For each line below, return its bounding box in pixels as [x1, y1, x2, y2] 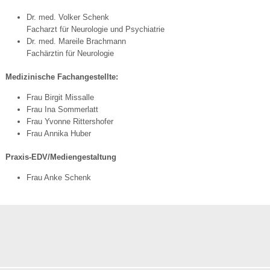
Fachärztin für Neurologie [27, 49, 114, 58]
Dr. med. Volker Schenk [27, 13, 109, 22]
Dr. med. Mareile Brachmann [27, 37, 126, 46]
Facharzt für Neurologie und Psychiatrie [27, 25, 165, 34]
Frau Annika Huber [27, 129, 91, 138]
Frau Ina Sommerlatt [27, 105, 98, 114]
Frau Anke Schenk [27, 173, 91, 182]
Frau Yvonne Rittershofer [27, 117, 113, 126]
